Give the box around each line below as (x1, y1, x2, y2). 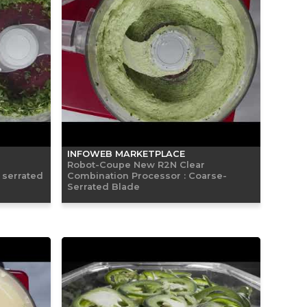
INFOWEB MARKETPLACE (67, 148, 185, 159)
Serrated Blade (67, 180, 140, 192)
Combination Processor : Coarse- (67, 169, 227, 181)
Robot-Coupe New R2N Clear (67, 158, 205, 170)
